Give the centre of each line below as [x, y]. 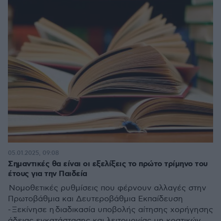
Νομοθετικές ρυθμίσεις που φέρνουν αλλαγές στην [107, 188]
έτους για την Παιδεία [48, 174]
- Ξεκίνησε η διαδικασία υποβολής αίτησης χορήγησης [110, 210]
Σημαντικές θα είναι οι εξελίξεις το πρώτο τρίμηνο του [108, 164]
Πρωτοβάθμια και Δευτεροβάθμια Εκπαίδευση [95, 199]
